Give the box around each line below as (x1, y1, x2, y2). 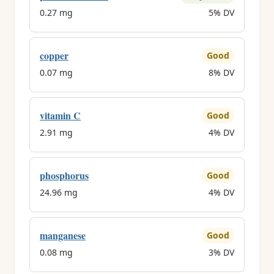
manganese (40, 228, 86, 242)
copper (40, 48, 68, 62)
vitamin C (40, 108, 81, 122)
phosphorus (40, 168, 89, 182)
